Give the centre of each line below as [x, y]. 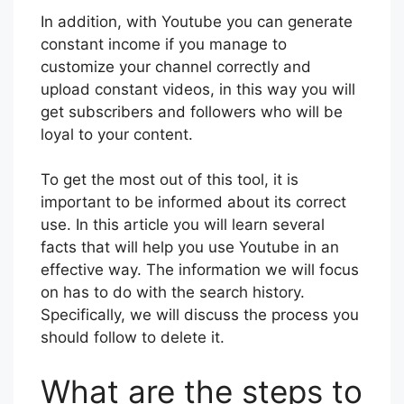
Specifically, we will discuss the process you [200, 315]
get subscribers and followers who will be [192, 111]
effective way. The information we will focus [200, 270]
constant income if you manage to [164, 44]
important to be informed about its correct [193, 202]
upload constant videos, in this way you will [198, 89]
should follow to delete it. [137, 338]
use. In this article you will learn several [183, 225]
